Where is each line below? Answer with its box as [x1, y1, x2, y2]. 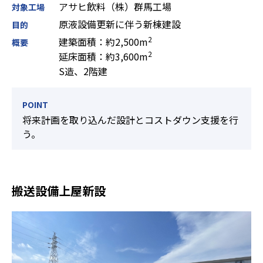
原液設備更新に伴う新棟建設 [59, 17, 181, 31]
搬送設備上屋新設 [12, 182, 106, 199]
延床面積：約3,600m [59, 49, 148, 63]
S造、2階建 [59, 64, 107, 78]
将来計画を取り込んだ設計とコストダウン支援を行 [22, 113, 238, 127]
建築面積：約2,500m [59, 35, 148, 49]
